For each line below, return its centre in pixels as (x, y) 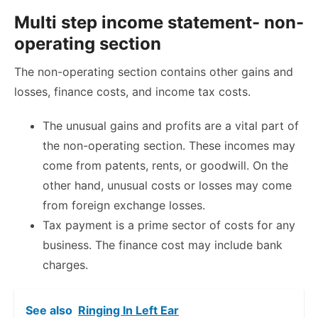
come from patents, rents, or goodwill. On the (165, 166)
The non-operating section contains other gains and (154, 72)
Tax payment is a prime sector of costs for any (169, 225)
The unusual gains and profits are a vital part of (171, 126)
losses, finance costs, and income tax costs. (132, 92)
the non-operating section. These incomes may (169, 146)
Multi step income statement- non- (159, 23)
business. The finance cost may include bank (163, 245)
